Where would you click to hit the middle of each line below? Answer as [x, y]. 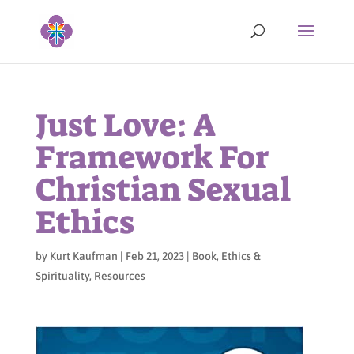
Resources [119, 276]
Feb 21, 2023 [154, 256]
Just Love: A [125, 125]
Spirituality [62, 276]
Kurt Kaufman [83, 256]
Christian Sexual [163, 190]
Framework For [152, 158]
